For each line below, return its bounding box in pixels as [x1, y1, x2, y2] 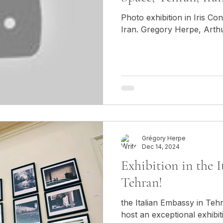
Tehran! [121, 174, 162, 191]
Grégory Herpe [142, 134, 186, 142]
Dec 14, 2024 [142, 143, 180, 150]
